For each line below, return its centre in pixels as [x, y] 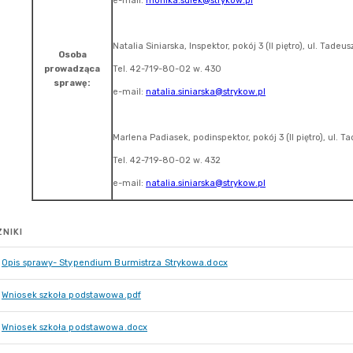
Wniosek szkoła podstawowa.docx [74, 327]
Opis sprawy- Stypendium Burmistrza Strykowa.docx [115, 263]
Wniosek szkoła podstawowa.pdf [71, 295]
